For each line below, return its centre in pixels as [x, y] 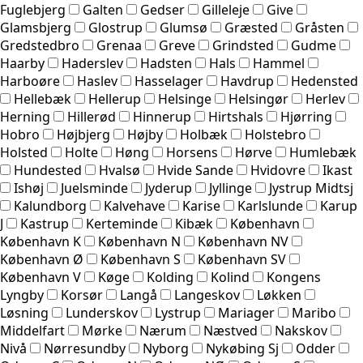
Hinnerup [162, 117]
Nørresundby [85, 349]
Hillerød [92, 117]
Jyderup [169, 188]
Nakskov [301, 331]
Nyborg [166, 349]
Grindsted [243, 46]
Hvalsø [120, 171]
